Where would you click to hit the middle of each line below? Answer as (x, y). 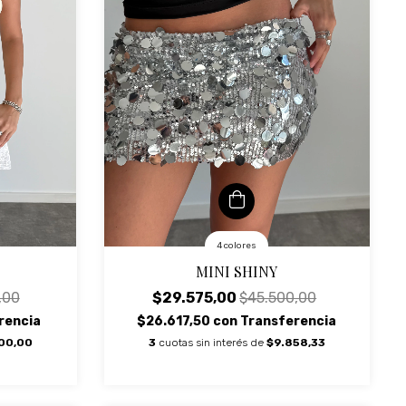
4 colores (237, 245)
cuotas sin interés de (212, 342)
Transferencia (289, 321)
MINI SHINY (237, 271)
